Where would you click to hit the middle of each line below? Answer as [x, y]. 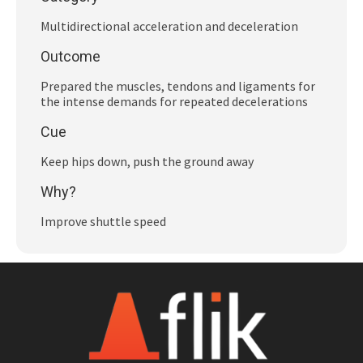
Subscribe [49, 17]
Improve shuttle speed [103, 222]
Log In [38, 56]
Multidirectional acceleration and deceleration [169, 26]
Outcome [70, 57]
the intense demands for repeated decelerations [175, 102]
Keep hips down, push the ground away [147, 162]
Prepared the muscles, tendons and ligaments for [178, 86]
